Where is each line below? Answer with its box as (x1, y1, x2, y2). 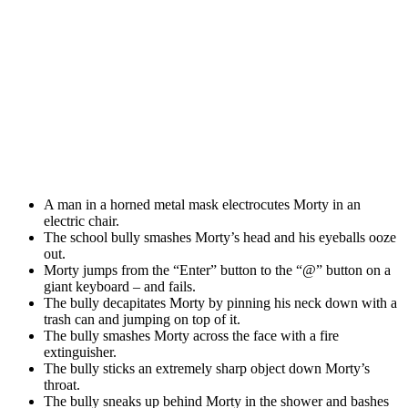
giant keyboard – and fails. (44, 278, 196, 294)
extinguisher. (44, 343, 117, 360)
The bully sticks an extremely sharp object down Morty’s (44, 360, 370, 376)
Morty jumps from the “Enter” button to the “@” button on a (44, 261, 391, 278)
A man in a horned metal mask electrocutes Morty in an (44, 196, 361, 212)
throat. (44, 376, 80, 393)
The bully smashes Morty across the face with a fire (44, 327, 339, 343)
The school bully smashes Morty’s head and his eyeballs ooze (44, 229, 396, 245)
